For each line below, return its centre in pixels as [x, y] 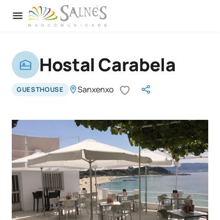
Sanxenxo [95, 89]
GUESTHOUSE [40, 89]
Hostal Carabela [108, 65]
